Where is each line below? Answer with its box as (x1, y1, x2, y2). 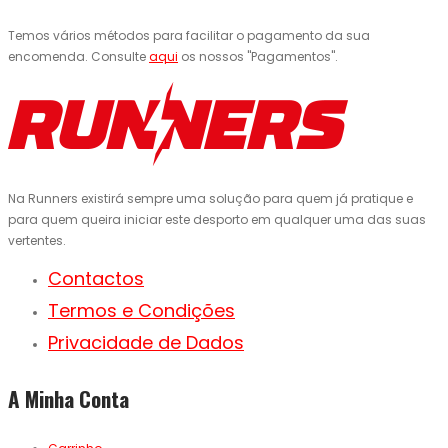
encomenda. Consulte (8, 48, 149, 66)
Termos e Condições (48, 298, 235, 324)
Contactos (48, 266, 144, 292)
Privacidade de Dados (48, 330, 244, 356)
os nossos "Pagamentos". (178, 48, 338, 66)
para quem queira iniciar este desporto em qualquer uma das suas (8, 211, 426, 229)
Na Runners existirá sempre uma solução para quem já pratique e (8, 190, 413, 208)
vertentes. (8, 232, 66, 250)
